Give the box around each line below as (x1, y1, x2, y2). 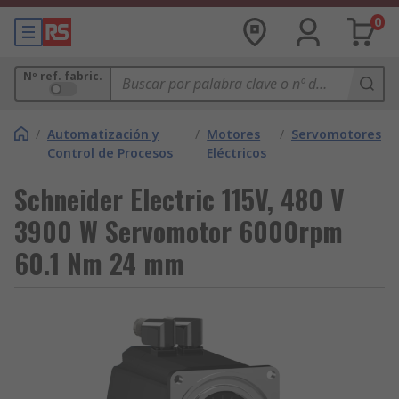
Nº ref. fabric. (23, 69, 102, 84)
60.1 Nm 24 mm (14, 243, 184, 283)
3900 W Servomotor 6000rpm (14, 211, 343, 251)
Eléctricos (207, 144, 267, 161)
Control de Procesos (47, 144, 173, 161)
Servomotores (291, 126, 381, 142)
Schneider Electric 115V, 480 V (14, 179, 345, 219)
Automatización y (47, 126, 159, 142)
